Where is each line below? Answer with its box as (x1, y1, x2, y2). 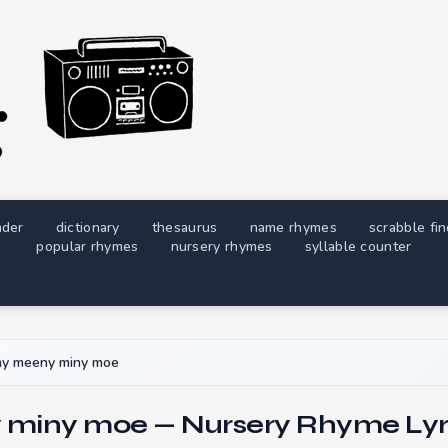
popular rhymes (36, 237, 139, 256)
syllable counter (304, 237, 412, 256)
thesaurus (151, 218, 218, 237)
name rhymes (249, 218, 337, 237)
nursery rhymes (170, 237, 273, 256)
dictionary (55, 218, 120, 237)
